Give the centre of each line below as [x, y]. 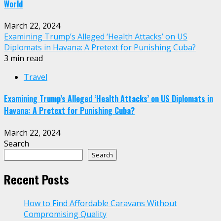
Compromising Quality [65, 214]
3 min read [23, 58]
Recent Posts [37, 179]
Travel [36, 77]
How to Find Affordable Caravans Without [100, 203]
